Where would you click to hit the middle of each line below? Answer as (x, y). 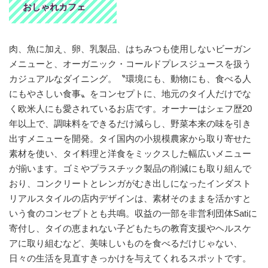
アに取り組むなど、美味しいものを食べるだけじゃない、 (126, 243)
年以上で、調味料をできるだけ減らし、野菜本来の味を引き (130, 124)
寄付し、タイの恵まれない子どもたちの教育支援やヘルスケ (130, 229)
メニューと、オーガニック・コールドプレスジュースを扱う (130, 64)
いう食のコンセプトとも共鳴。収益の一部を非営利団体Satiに (133, 214)
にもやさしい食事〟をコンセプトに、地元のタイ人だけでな (130, 94)
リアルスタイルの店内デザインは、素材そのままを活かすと (130, 199)
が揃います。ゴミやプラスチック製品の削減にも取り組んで (130, 169)
